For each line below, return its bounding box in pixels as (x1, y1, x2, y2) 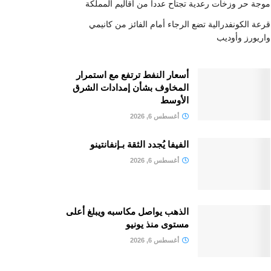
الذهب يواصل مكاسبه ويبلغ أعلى (66, 206, 189, 217)
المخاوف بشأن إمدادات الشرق (73, 82, 189, 93)
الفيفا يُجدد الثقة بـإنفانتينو (90, 139, 189, 149)
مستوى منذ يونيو (126, 218, 189, 229)
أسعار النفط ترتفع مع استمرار (76, 70, 189, 80)
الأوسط (160, 95, 189, 105)
